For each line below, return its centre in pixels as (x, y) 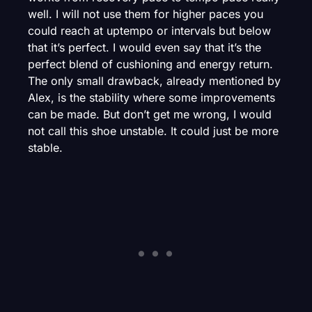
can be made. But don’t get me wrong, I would (150, 114)
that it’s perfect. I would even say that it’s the (145, 47)
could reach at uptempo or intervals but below (149, 30)
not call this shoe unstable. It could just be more (153, 131)
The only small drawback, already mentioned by (154, 80)
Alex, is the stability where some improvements (151, 97)
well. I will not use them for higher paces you (146, 14)
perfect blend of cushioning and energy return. (150, 64)
